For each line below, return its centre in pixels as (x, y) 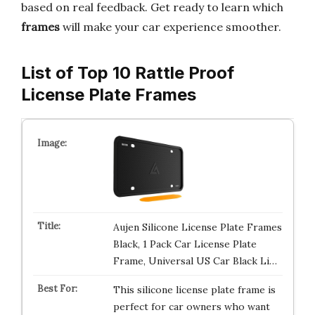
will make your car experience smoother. (171, 27)
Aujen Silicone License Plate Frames (197, 227)
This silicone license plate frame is (194, 289)
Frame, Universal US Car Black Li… (195, 261)
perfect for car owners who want (191, 306)
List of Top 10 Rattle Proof (128, 73)
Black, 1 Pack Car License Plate (185, 244)
